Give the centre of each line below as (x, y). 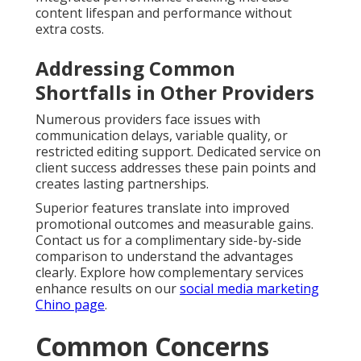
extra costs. (70, 29)
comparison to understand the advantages (164, 257)
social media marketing (249, 289)
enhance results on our (108, 289)
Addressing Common (135, 68)
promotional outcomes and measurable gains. (174, 224)
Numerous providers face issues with (148, 120)
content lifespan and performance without (164, 13)
